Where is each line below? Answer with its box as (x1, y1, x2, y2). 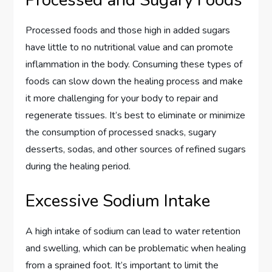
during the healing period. (25, 160, 131, 174)
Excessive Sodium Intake (25, 189, 211, 213)
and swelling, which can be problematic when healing (25, 242, 246, 256)
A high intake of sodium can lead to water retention (25, 225, 241, 239)
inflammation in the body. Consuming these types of (25, 58, 243, 72)
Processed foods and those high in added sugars (25, 24, 231, 38)
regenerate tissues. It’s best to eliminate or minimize (25, 109, 246, 123)
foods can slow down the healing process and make (25, 75, 243, 89)
